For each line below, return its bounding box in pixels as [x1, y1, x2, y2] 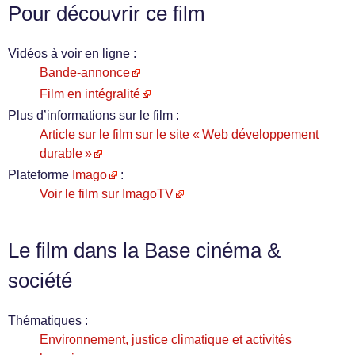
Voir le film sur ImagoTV [40, 187, 174, 200]
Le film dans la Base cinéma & [8, 239, 281, 261]
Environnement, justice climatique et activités [40, 333, 292, 346]
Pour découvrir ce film [8, 2, 205, 25]
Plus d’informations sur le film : [8, 109, 179, 122]
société [8, 269, 72, 292]
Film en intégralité [40, 87, 140, 101]
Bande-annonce [40, 66, 130, 79]
